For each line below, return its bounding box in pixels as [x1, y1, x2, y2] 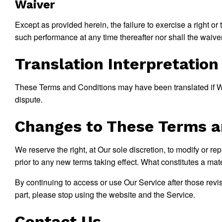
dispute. [15, 94, 43, 105]
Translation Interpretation [15, 55, 219, 73]
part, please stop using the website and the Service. [15, 189, 195, 200]
